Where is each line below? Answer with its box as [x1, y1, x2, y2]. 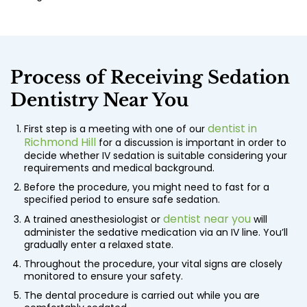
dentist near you [163, 211, 251, 228]
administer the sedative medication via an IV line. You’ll [24, 225, 288, 240]
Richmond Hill [24, 134, 96, 151]
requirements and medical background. [24, 161, 214, 175]
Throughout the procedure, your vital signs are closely [24, 257, 282, 271]
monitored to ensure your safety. [24, 269, 183, 284]
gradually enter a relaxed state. [24, 238, 173, 252]
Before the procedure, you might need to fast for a [24, 180, 269, 195]
